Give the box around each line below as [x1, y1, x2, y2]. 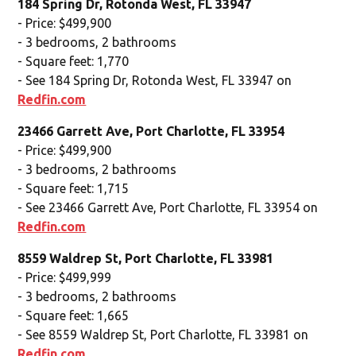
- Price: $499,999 [17, 269, 112, 284]
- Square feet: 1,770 [17, 53, 130, 68]
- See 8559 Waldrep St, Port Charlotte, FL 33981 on [17, 327, 309, 342]
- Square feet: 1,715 [17, 180, 130, 195]
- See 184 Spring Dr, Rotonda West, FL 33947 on [17, 72, 292, 87]
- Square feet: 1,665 [17, 308, 130, 323]
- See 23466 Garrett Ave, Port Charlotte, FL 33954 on [17, 199, 319, 215]
